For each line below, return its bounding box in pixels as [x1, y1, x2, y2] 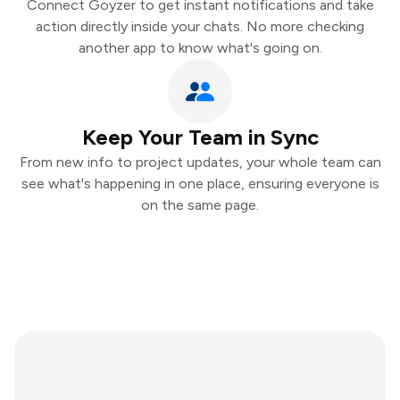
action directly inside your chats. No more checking [36, 18, 364, 35]
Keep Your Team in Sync [81, 124, 319, 150]
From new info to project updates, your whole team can [19, 154, 381, 171]
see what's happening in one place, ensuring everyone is [21, 175, 379, 192]
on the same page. [141, 196, 259, 213]
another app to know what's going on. [78, 39, 322, 56]
